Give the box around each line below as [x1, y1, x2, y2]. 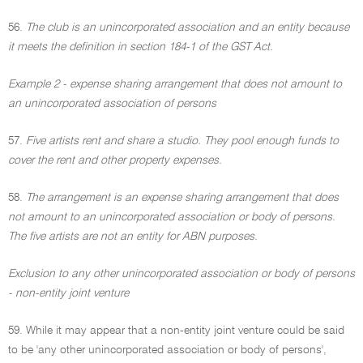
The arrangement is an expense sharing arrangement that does [26, 192, 339, 203]
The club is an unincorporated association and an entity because [26, 22, 349, 33]
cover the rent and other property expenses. [8, 155, 222, 166]
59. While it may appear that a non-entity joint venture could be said [8, 325, 344, 336]
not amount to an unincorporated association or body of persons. [8, 211, 335, 223]
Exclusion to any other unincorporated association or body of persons [8, 268, 355, 280]
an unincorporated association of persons [8, 98, 216, 109]
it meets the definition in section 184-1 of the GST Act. [8, 41, 273, 53]
